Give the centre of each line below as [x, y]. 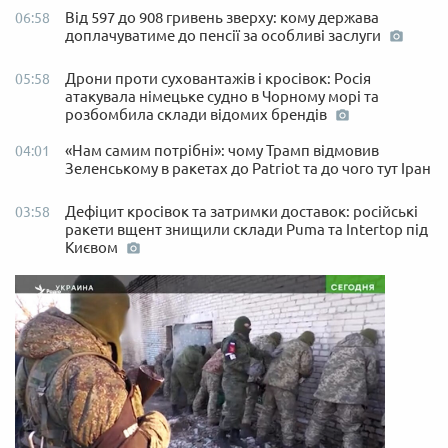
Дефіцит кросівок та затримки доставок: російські [241, 212]
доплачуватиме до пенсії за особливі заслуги [224, 36]
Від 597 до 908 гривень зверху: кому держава [222, 18]
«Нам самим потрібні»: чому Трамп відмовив [222, 151]
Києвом [93, 248]
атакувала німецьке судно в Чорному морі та [222, 97]
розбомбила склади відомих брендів [197, 115]
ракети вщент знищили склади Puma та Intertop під [246, 230]
